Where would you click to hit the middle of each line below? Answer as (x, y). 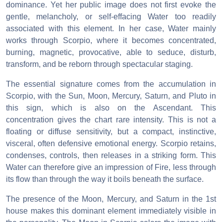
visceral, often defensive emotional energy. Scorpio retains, (111, 144)
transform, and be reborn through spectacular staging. (99, 64)
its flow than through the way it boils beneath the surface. (105, 179)
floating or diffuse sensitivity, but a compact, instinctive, (111, 132)
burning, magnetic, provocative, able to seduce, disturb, (111, 53)
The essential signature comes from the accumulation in (111, 84)
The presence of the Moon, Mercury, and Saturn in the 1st (111, 199)
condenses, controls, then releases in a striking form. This (111, 156)
